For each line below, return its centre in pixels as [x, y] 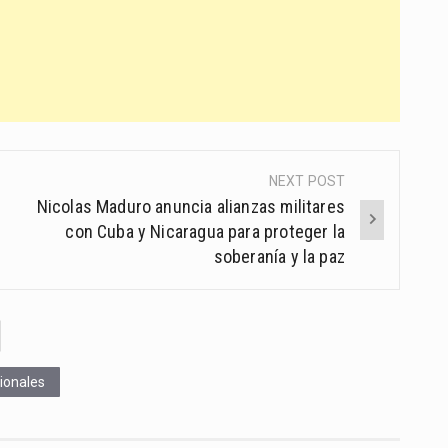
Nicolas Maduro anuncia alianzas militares [190, 206]
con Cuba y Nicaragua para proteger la [205, 231]
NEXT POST [307, 180]
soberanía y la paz [279, 256]
